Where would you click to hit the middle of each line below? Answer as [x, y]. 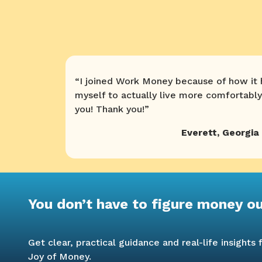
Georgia [240, 133]
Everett [199, 133]
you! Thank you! [110, 109]
